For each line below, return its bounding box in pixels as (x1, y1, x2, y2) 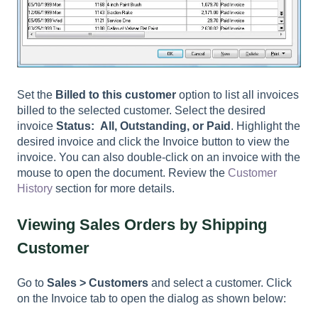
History (17, 182, 53, 195)
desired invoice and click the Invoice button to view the (17, 136, 290, 148)
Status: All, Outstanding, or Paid (56, 120, 231, 133)
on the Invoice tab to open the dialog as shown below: (17, 292, 286, 305)
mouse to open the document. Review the (17, 167, 228, 180)
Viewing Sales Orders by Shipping (17, 215, 267, 234)
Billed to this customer (55, 89, 176, 102)
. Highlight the (231, 120, 300, 133)
